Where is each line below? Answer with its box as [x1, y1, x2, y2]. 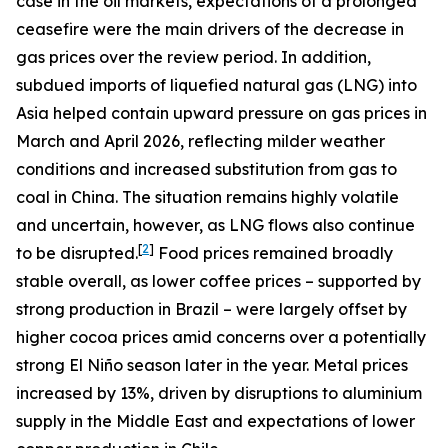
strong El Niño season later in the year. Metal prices [16, 355, 408, 375]
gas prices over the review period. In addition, [16, 47, 371, 67]
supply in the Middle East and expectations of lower [16, 411, 415, 431]
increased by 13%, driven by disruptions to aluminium [16, 383, 422, 403]
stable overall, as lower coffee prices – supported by [16, 271, 421, 291]
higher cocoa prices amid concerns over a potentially [16, 327, 426, 347]
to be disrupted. [16, 243, 138, 263]
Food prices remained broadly [154, 243, 393, 263]
